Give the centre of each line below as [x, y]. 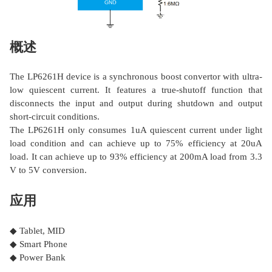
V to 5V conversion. [49, 170]
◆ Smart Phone [39, 244]
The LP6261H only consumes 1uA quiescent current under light [136, 130]
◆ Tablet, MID [38, 230]
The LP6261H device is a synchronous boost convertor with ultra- [136, 77]
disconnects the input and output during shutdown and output [136, 104]
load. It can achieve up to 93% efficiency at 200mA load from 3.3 [136, 157]
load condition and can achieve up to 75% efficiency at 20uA [136, 144]
